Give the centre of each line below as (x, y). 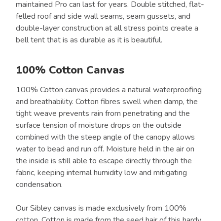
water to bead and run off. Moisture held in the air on (105, 149)
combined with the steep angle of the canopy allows (105, 137)
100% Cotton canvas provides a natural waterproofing (109, 90)
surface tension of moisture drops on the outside (99, 126)
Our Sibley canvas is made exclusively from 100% (101, 208)
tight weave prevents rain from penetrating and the (103, 114)
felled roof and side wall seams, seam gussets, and (103, 17)
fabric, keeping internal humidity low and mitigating (101, 173)
